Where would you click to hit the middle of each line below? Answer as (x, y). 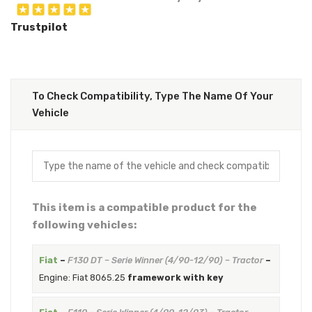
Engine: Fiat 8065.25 (82, 278)
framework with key (175, 278)
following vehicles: (84, 225)
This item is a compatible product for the (145, 208)
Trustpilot (39, 28)
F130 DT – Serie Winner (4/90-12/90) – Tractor (165, 260)
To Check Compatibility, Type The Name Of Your (153, 96)
